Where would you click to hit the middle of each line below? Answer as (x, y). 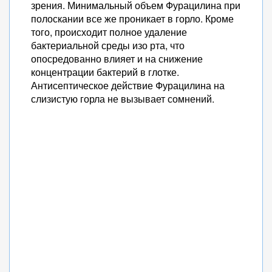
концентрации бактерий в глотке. (105, 72)
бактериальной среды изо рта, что (108, 45)
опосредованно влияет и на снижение (117, 59)
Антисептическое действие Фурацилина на (128, 85)
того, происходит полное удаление (109, 32)
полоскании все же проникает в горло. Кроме (132, 19)
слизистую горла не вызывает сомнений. (123, 99)
